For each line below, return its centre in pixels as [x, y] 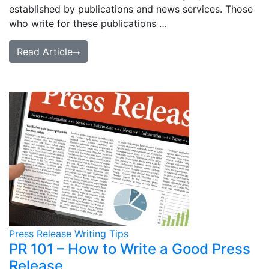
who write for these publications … [88, 23]
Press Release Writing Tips [69, 234]
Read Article [45, 52]
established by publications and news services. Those [131, 9]
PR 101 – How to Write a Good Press [130, 249]
